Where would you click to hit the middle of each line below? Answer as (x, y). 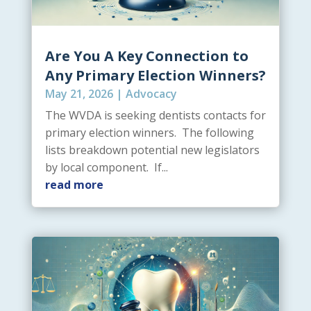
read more (74, 184)
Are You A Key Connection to (146, 56)
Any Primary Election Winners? (155, 75)
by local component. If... (106, 167)
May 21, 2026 (79, 93)
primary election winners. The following (149, 132)
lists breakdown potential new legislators (152, 150)
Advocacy (151, 93)
